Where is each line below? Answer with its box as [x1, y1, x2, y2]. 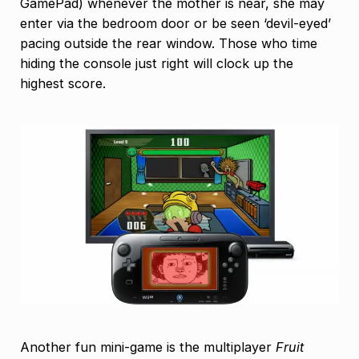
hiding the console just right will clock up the [20, 55, 293, 71]
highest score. [20, 75, 106, 91]
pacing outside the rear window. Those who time [20, 35, 317, 51]
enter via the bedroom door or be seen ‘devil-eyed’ [20, 15, 331, 31]
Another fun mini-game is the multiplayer [20, 339, 276, 356]
